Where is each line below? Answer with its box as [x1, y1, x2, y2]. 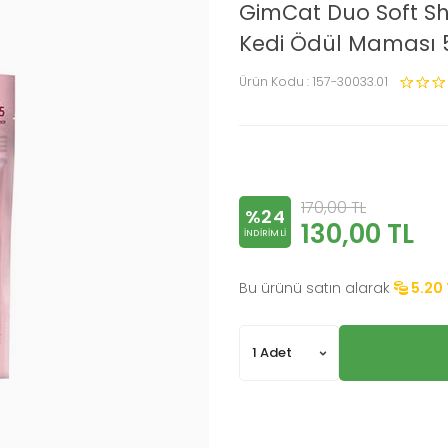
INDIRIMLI [243, 227, 287, 240]
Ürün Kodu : [239, 72, 312, 90]
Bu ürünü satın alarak [239, 277, 390, 298]
